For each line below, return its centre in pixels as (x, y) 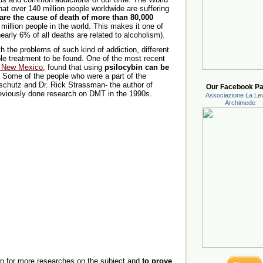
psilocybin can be (137, 67)
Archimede (240, 104)
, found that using (74, 67)
